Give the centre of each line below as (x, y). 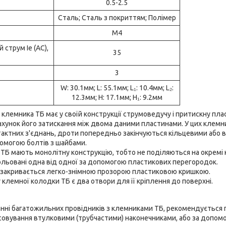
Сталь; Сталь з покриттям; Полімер (117, 17)
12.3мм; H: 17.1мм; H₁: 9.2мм (117, 97)
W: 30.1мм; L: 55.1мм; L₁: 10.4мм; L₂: (117, 88)
